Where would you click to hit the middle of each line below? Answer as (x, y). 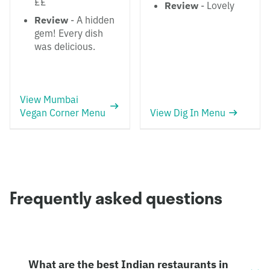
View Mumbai (49, 99)
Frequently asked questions (116, 198)
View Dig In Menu (188, 113)
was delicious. (65, 46)
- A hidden (91, 20)
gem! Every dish (69, 33)
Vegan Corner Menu (63, 113)
